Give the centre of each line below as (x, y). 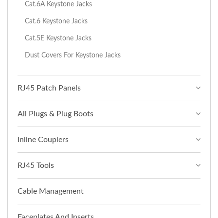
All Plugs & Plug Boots (55, 114)
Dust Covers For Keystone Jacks (73, 55)
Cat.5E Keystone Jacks (58, 38)
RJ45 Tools (36, 165)
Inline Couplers (43, 139)
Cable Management (51, 191)
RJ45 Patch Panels (49, 88)
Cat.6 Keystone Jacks (56, 21)
